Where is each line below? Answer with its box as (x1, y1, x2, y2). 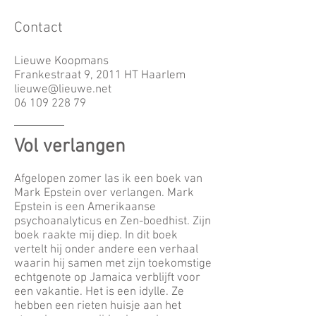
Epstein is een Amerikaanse (14, 200, 156, 214)
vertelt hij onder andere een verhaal (14, 243, 198, 257)
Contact (14, 19, 63, 37)
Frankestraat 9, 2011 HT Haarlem (14, 68, 186, 83)
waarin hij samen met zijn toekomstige (14, 257, 212, 271)
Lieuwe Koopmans (14, 54, 111, 68)
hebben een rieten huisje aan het (14, 299, 181, 313)
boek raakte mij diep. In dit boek (14, 229, 178, 243)
